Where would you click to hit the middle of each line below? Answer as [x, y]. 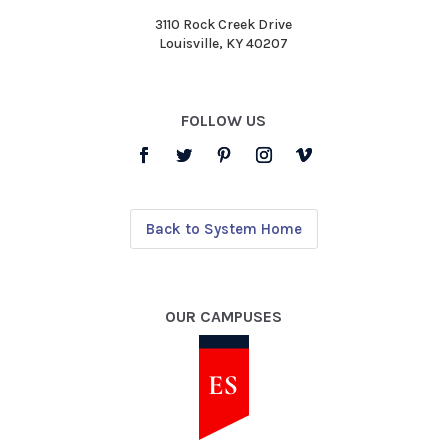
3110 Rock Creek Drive [224, 25]
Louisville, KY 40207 [224, 44]
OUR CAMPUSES [224, 317]
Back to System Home [223, 229]
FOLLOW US [224, 121]
